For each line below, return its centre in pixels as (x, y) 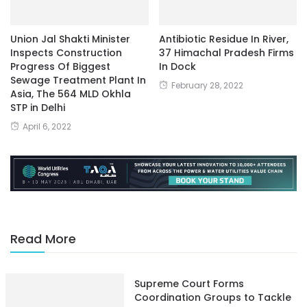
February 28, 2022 (207, 86)
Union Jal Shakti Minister (70, 39)
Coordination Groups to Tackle (212, 297)
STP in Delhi (38, 108)
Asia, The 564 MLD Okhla (71, 94)
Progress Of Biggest (60, 67)
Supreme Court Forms (189, 283)
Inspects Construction (66, 53)
